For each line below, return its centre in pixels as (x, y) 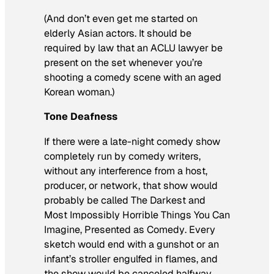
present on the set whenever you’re (123, 63)
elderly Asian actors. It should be (118, 34)
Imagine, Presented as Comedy (114, 229)
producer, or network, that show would (131, 185)
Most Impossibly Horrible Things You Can (137, 215)
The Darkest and (168, 200)
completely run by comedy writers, (122, 156)
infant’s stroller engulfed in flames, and (131, 259)
